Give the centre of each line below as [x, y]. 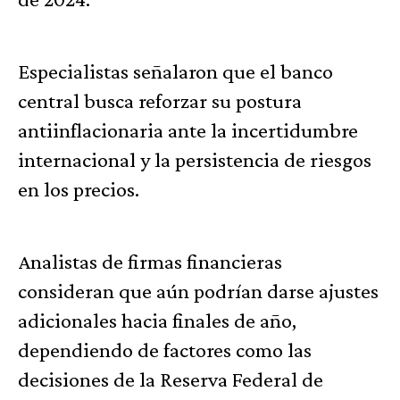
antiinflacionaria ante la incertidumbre [188, 130]
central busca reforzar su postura [160, 101]
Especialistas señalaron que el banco [175, 71]
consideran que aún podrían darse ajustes [198, 291]
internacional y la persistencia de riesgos [195, 160]
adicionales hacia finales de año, [157, 321]
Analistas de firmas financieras [150, 262]
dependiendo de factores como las [165, 350]
